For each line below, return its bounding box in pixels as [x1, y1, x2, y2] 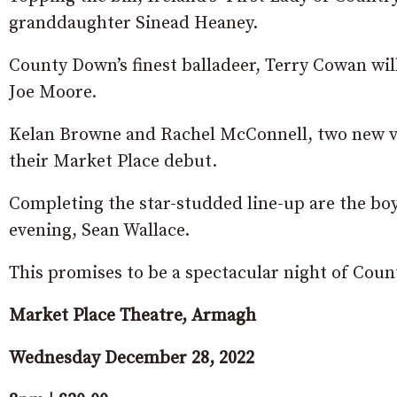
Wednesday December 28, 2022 [9, 346, 254, 370]
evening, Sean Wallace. [9, 219, 190, 242]
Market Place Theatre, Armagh [9, 304, 256, 327]
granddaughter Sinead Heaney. [9, 12, 258, 35]
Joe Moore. [9, 81, 97, 104]
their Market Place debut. [9, 150, 217, 173]
